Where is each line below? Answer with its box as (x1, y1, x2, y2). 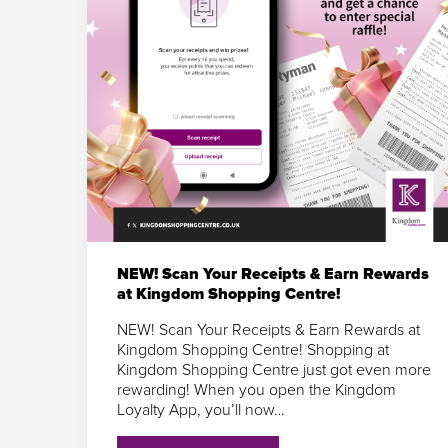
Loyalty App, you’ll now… (117, 399, 285, 420)
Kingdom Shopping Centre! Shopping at (117, 339, 389, 360)
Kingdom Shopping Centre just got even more (117, 359, 431, 380)
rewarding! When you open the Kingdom (117, 379, 396, 400)
